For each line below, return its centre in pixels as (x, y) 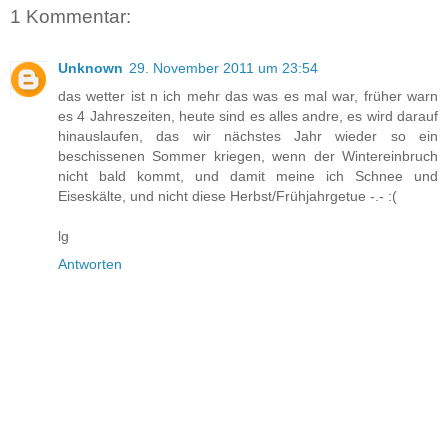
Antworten (90, 264)
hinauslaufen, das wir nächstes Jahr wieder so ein (248, 136)
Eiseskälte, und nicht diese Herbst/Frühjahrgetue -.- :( (227, 196)
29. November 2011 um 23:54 (223, 68)
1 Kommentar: (70, 16)
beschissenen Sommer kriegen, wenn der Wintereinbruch (248, 156)
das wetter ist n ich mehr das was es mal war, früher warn (248, 96)
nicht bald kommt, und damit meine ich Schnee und (248, 176)
